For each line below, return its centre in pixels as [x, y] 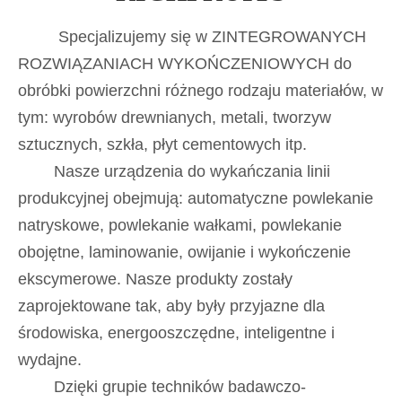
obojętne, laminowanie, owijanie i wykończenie [184, 252]
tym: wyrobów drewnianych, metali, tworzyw [175, 117]
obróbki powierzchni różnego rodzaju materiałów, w [201, 90]
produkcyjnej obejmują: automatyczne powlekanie [196, 198]
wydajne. [50, 359]
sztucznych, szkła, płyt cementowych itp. [165, 144]
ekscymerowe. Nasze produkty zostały [155, 279]
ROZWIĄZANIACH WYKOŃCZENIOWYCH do [185, 63]
